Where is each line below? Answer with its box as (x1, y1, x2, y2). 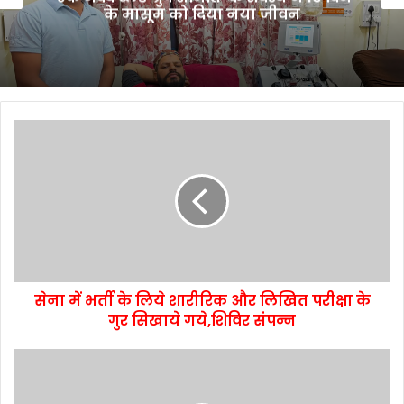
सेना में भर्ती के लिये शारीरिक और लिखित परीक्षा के (33, 290, 371, 312)
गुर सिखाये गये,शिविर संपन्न (108, 310, 296, 332)
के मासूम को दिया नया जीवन (104, 4, 300, 25)
